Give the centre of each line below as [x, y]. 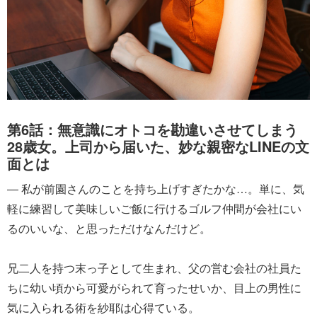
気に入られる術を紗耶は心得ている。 [103, 307]
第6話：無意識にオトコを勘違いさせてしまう [152, 129]
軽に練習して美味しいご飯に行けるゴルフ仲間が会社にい [154, 208]
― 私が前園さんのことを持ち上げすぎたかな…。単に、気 [156, 188]
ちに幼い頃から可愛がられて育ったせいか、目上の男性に [154, 287]
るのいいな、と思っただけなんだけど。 [109, 228]
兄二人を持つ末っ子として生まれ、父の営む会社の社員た [154, 267]
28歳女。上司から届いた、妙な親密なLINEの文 [158, 146]
